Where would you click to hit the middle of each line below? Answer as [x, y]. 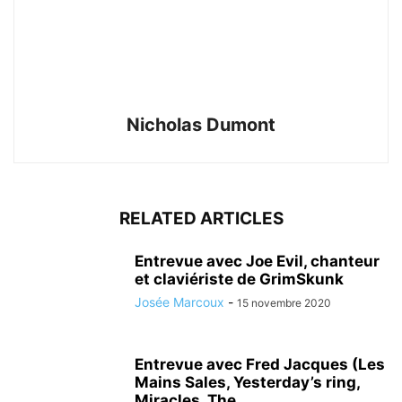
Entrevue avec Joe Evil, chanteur [257, 261]
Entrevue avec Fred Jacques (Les [260, 364]
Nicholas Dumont [201, 125]
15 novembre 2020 [284, 303]
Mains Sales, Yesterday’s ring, [247, 382]
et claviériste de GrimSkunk [239, 279]
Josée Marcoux [179, 302]
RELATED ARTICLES [201, 218]
